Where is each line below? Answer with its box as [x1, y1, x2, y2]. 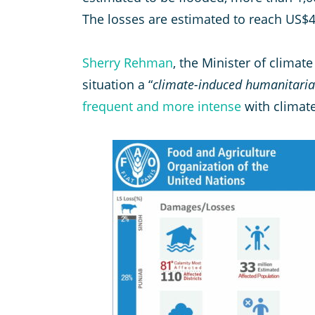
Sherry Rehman [82, 54, 173, 72]
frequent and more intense [82, 98, 241, 115]
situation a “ [82, 76, 153, 94]
